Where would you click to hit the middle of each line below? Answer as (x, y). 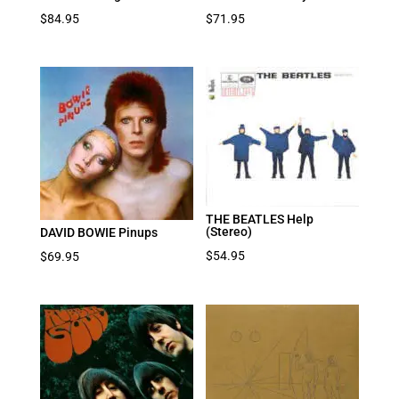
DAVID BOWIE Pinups (98, 232)
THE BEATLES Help (260, 219)
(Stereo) (229, 231)
